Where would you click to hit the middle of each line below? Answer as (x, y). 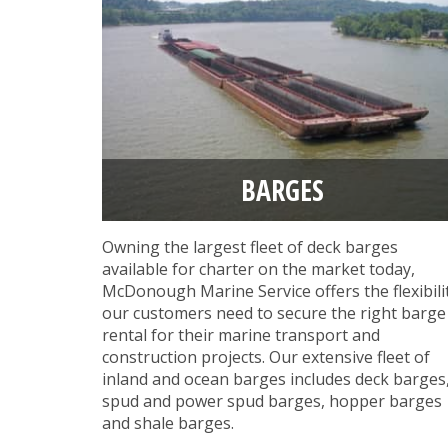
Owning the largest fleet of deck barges (250, 247)
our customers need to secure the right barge (274, 313)
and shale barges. (168, 423)
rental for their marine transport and (241, 335)
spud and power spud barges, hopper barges (272, 401)
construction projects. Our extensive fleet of (266, 357)
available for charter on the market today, (258, 269)
